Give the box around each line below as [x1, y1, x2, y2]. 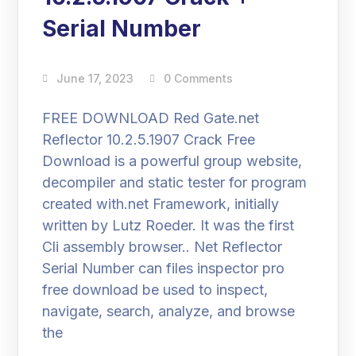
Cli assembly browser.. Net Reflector [42, 238, 283, 255]
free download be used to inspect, [42, 281, 269, 298]
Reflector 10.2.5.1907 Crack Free [42, 131, 256, 148]
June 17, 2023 [56, 72, 134, 85]
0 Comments [164, 72, 234, 85]
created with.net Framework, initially [42, 195, 280, 212]
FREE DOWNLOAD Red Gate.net [42, 110, 260, 126]
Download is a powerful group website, [42, 153, 303, 169]
